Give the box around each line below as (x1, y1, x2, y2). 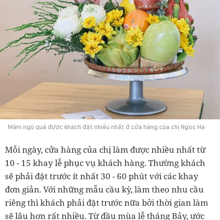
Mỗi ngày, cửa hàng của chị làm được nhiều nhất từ (5, 143, 205, 155)
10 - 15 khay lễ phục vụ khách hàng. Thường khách (5, 157, 205, 168)
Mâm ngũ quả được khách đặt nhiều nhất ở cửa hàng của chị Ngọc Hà (8, 123, 205, 131)
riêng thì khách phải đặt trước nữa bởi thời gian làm (5, 196, 208, 208)
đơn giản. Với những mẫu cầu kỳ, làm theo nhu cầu (5, 183, 204, 195)
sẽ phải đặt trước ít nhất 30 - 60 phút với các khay (5, 170, 198, 182)
